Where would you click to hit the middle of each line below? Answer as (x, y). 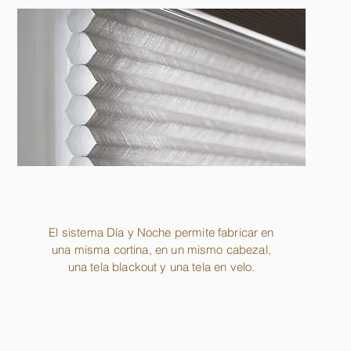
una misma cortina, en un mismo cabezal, (161, 250)
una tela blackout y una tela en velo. (161, 267)
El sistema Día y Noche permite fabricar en (161, 233)
